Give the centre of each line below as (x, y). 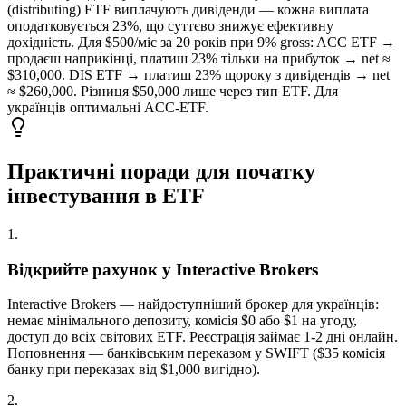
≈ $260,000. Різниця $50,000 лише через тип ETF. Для (173, 91)
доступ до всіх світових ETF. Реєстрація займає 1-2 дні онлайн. (203, 337)
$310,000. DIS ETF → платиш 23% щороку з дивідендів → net (198, 74)
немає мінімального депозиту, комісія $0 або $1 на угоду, (182, 321)
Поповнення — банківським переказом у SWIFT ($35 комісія (196, 353)
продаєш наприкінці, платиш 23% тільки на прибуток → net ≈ (199, 58)
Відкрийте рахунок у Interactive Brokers (163, 269)
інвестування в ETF (106, 195)
